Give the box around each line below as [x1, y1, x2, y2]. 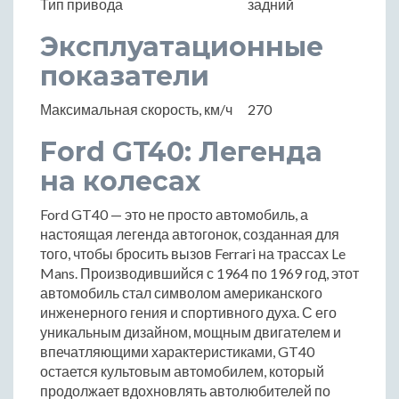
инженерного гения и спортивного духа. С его [40, 303, 337, 321]
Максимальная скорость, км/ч [40, 100, 232, 118]
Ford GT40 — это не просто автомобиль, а [40, 205, 308, 223]
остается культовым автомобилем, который [40, 362, 324, 379]
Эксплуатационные [40, 29, 323, 63]
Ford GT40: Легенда [40, 134, 322, 168]
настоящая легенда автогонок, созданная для [40, 224, 339, 242]
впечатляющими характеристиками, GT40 [40, 342, 314, 360]
